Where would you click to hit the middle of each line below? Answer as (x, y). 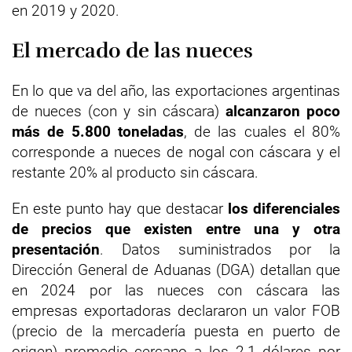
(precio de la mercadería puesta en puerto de (176, 331)
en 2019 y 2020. (66, 11)
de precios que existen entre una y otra (176, 229)
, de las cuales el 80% (262, 132)
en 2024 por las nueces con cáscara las (176, 290)
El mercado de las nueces (132, 51)
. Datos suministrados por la (220, 249)
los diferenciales (284, 209)
